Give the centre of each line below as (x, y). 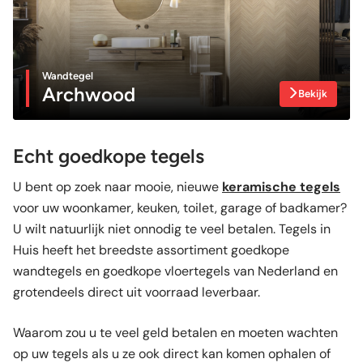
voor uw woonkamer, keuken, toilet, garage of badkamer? (180, 207)
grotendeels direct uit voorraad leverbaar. (138, 292)
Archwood (89, 94)
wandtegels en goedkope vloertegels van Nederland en (175, 271)
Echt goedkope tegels (109, 156)
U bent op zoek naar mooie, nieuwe (117, 186)
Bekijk (313, 93)
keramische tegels (281, 186)
